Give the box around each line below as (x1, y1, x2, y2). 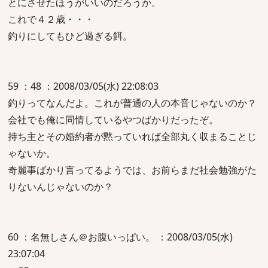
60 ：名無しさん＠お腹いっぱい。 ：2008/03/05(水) (8, 230, 233, 243)
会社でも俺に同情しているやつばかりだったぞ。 (8, 113, 218, 126)
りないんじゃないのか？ (8, 180, 113, 193)
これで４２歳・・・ (8, 13, 94, 26)
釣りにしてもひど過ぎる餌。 (8, 29, 132, 42)
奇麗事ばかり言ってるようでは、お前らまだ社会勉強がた (8, 163, 257, 176)
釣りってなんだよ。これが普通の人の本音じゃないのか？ (8, 96, 257, 109)
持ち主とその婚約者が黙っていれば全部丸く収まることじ (8, 130, 257, 143)
